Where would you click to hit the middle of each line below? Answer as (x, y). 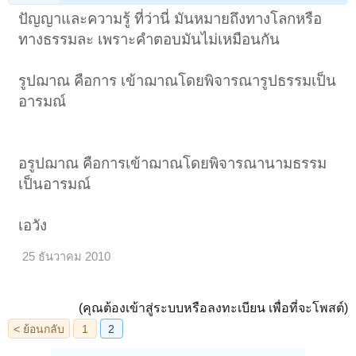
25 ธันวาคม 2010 (67, 256)
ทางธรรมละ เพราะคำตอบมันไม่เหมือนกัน (149, 39)
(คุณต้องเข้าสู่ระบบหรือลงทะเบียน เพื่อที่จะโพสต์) (213, 308)
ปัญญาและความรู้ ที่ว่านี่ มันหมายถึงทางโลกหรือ (170, 18)
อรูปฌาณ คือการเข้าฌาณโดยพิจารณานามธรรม (173, 163)
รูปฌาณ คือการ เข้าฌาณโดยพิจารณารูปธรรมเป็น (178, 80)
